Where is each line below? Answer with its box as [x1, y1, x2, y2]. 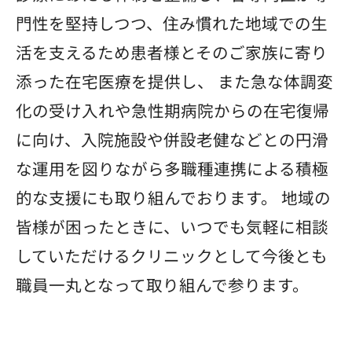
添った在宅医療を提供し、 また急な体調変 [16, 68, 333, 93]
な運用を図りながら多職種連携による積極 [16, 156, 328, 180]
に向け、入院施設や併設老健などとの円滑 [16, 126, 328, 151]
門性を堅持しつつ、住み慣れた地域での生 [16, 10, 328, 35]
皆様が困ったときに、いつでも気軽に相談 [16, 214, 328, 238]
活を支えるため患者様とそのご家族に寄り [16, 39, 328, 64]
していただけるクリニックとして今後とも [16, 243, 328, 267]
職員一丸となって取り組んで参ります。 [16, 272, 309, 296]
